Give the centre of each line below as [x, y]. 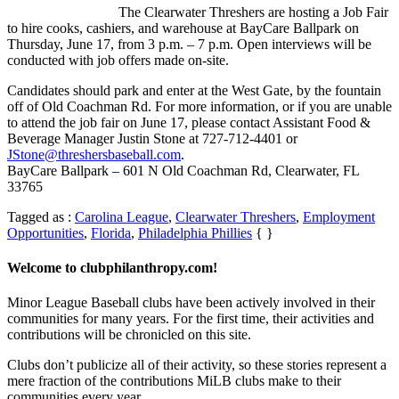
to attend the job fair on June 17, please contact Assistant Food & [189, 122]
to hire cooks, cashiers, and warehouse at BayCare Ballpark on [183, 28]
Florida [111, 232]
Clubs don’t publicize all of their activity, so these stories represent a [197, 365]
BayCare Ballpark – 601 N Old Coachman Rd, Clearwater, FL [183, 170]
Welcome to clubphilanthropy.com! [112, 268]
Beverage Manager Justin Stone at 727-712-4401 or [152, 138]
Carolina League [122, 216]
